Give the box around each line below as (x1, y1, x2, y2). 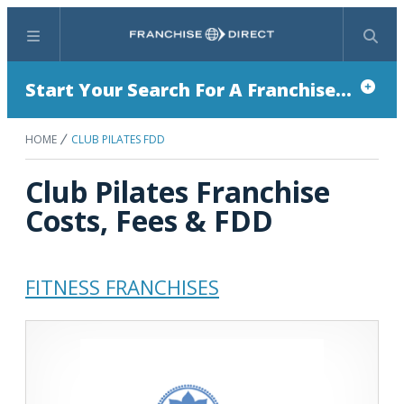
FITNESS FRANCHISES (25, 273, 219, 300)
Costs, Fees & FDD (25, 201, 273, 240)
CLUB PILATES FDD (71, 132, 165, 147)
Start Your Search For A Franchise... (25, 78, 352, 102)
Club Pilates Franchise (25, 172, 330, 211)
